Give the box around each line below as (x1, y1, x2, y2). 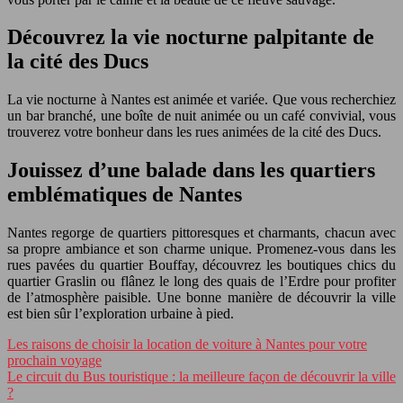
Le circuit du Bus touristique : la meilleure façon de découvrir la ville (7, 369, 396, 385)
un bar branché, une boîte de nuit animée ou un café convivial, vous (7, 108, 396, 124)
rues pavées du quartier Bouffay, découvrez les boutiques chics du (7, 257, 396, 273)
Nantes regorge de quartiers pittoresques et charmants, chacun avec (7, 225, 396, 241)
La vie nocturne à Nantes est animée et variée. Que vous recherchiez (7, 92, 396, 108)
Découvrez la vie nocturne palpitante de (7, 25, 374, 49)
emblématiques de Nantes (7, 183, 242, 207)
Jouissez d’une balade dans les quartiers (7, 158, 375, 183)
